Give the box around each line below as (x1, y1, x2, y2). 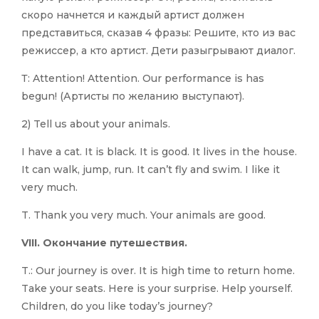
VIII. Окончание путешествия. (21, 236, 187, 250)
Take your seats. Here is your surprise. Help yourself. (21, 282, 293, 296)
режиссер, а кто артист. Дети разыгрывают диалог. (21, 44, 296, 58)
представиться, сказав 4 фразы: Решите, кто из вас (21, 26, 296, 40)
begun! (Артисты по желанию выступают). (21, 90, 244, 103)
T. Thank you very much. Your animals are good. (21, 209, 266, 222)
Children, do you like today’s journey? (21, 300, 213, 313)
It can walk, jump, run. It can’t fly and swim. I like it (21, 163, 280, 177)
